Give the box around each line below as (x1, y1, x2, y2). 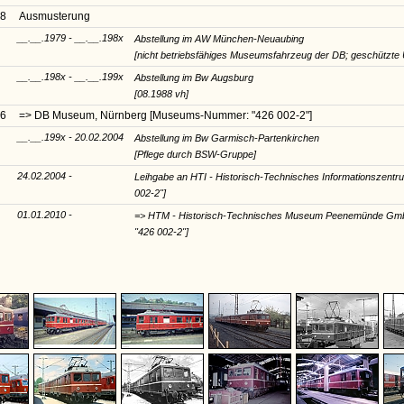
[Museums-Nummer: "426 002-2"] (150, 108, 312, 122)
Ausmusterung (19, 9, 90, 23)
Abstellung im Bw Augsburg (134, 71, 253, 83)
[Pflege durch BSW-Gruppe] (134, 148, 256, 160)
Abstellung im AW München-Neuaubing (134, 32, 304, 44)
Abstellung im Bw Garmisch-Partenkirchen (134, 132, 319, 143)
